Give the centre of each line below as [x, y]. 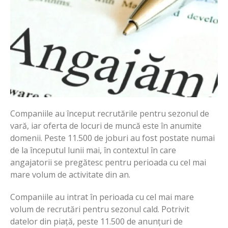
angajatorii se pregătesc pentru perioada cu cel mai [108, 162]
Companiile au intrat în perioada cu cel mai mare [102, 197]
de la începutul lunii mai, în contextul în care [93, 150]
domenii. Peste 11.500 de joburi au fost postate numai [112, 138]
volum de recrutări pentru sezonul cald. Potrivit [100, 209]
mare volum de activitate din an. [70, 174]
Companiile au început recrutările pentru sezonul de [110, 113]
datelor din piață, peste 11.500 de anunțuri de [96, 221]
